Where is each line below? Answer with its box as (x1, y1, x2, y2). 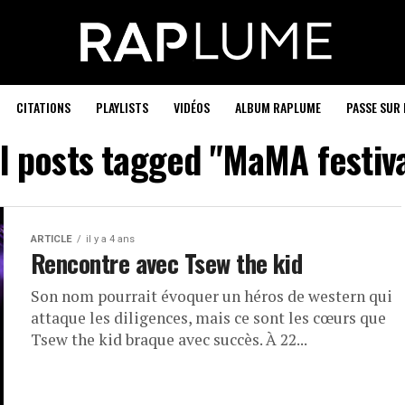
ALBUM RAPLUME (234, 98, 321, 117)
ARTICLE (31, 233, 72, 245)
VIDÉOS (173, 98, 210, 117)
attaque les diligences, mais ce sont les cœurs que (31, 307, 386, 328)
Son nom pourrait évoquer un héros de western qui (31, 286, 392, 306)
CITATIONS (15, 98, 71, 117)
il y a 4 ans (86, 233, 135, 245)
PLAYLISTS (95, 98, 148, 117)
